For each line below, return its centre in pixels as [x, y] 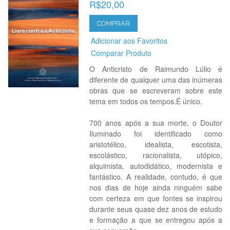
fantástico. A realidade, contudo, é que [156, 177]
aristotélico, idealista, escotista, [156, 144]
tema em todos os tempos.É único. [146, 101]
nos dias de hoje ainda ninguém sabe [156, 187]
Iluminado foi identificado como [156, 133]
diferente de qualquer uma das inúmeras [156, 80]
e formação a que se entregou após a [156, 220]
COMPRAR [114, 23]
